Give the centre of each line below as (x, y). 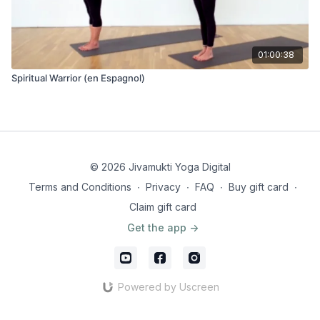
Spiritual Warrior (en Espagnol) (78, 77)
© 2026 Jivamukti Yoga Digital (160, 167)
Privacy (163, 187)
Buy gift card (259, 187)
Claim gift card (163, 207)
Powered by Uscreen (168, 287)
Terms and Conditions (80, 187)
